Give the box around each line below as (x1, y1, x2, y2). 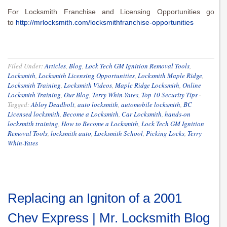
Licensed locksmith (8, 109, 60, 119)
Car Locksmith (122, 109, 162, 119)
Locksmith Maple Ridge (138, 71, 202, 81)
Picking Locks (146, 129, 184, 138)
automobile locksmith (121, 100, 180, 109)
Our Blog (64, 90, 89, 100)
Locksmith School (94, 129, 143, 138)
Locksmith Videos (64, 81, 112, 90)
